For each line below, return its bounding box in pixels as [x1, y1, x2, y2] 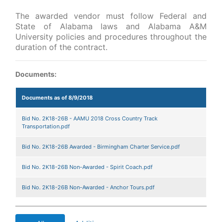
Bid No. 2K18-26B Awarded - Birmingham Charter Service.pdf [22, 143, 180, 150]
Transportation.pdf [22, 123, 70, 130]
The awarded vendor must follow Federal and [15, 11, 207, 21]
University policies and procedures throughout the [15, 32, 207, 42]
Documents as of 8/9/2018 [22, 94, 93, 101]
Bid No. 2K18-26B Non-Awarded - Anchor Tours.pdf [22, 184, 155, 191]
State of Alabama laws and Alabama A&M [15, 21, 207, 31]
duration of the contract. [15, 42, 108, 52]
